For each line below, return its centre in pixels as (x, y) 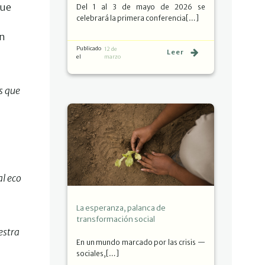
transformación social (116, 219)
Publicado (89, 48)
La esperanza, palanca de (121, 208)
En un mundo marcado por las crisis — (141, 242)
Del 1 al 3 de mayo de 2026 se (141, 7)
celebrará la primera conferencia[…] (138, 18)
